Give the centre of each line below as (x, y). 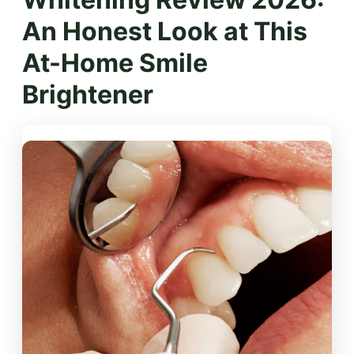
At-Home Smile (115, 62)
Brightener (88, 94)
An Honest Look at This (165, 31)
